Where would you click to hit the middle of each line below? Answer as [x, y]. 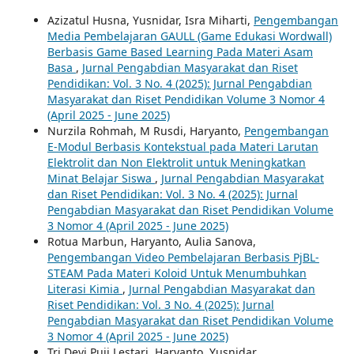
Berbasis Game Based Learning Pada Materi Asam [180, 51]
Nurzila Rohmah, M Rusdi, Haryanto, [145, 130]
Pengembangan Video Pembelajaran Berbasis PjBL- [183, 257]
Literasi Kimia [85, 288]
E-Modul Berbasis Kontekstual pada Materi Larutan [183, 146]
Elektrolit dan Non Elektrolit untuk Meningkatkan [176, 162]
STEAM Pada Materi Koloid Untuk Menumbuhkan [177, 273]
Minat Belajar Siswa [101, 178]
